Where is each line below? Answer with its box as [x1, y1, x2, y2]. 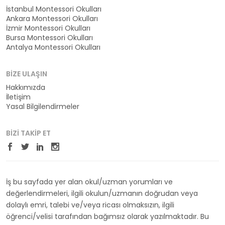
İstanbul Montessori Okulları [6, 4, 101, 15]
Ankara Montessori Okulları [6, 14, 98, 24]
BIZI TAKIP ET [6, 128, 51, 139]
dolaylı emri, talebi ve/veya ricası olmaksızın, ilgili [6, 200, 174, 210]
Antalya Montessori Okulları [6, 42, 100, 53]
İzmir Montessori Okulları [6, 23, 90, 34]
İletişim [6, 92, 31, 102]
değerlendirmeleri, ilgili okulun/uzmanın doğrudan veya [6, 188, 198, 199]
